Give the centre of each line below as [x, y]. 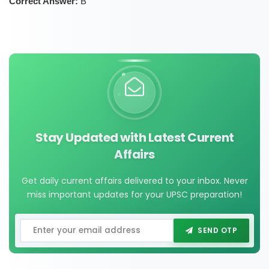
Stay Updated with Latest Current [134, 138]
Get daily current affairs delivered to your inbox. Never [134, 181]
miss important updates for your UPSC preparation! [134, 195]
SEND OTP [217, 231]
